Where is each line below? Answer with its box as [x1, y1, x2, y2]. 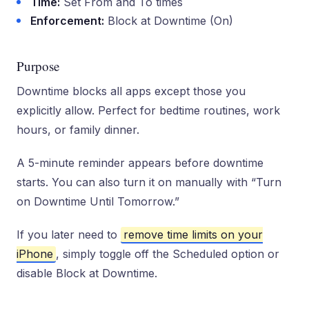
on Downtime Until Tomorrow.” [17, 195, 179, 208]
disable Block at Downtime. [17, 266, 157, 280]
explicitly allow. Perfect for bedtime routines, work [17, 103, 280, 117]
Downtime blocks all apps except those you [17, 84, 246, 98]
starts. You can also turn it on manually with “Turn [17, 175, 281, 189]
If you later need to [17, 228, 121, 241]
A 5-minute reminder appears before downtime [17, 156, 263, 170]
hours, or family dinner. [17, 123, 139, 137]
